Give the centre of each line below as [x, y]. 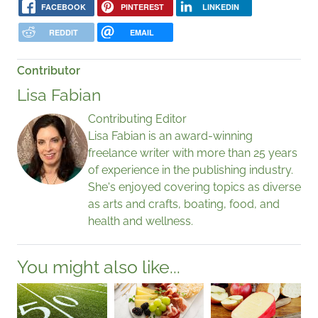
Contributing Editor [137, 119]
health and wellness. [141, 221]
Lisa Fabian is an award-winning [170, 136]
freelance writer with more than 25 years [193, 153]
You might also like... [99, 267]
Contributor [49, 71]
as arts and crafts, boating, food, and [184, 204]
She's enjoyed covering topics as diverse [194, 187]
